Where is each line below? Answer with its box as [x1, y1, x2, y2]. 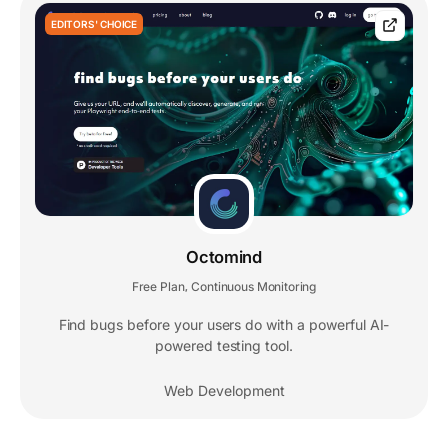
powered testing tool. [154, 336, 294, 354]
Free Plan [131, 278, 185, 294]
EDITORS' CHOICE [51, 18, 137, 31]
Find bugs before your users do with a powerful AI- [58, 315, 390, 333]
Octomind [186, 246, 262, 267]
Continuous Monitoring [191, 278, 317, 294]
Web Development [163, 381, 285, 399]
